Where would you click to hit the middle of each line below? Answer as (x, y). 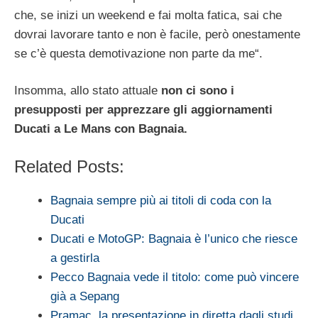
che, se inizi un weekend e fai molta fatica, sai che (148, 15)
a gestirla (75, 258)
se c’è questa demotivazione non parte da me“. (138, 53)
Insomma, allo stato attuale (88, 91)
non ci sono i (198, 91)
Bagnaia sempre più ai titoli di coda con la (161, 200)
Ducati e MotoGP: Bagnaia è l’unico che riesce (174, 238)
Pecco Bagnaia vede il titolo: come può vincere (175, 277)
